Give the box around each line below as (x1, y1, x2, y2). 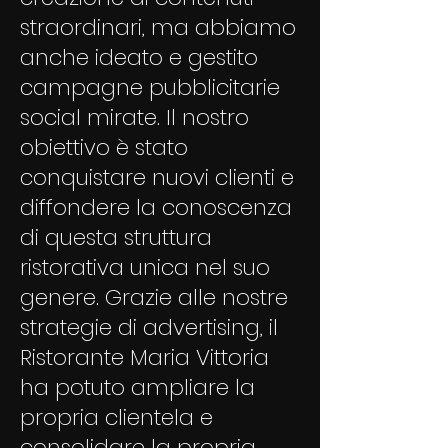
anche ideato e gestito (20, 42, 258, 73)
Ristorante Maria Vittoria (20, 342, 269, 373)
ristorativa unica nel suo (20, 252, 270, 283)
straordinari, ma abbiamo (20, 12, 296, 43)
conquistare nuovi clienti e (20, 162, 294, 193)
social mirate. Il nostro (20, 102, 249, 133)
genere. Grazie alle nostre (20, 282, 288, 313)
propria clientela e (20, 402, 213, 433)
